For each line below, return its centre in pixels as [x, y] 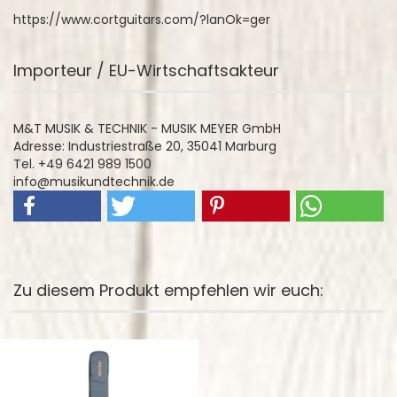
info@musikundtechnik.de [94, 182]
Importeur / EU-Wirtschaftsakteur [146, 70]
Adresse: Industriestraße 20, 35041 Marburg [145, 146]
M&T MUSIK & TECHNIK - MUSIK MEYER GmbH [147, 128]
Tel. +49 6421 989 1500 [82, 164]
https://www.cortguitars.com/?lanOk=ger [142, 19]
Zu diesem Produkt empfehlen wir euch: [168, 290]
